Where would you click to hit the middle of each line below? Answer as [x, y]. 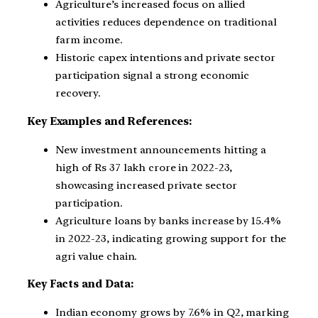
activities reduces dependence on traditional [166, 22]
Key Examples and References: [110, 121]
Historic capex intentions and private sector [165, 58]
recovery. [78, 93]
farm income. [89, 40]
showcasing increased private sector [146, 185]
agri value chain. [97, 256]
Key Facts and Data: [81, 284]
